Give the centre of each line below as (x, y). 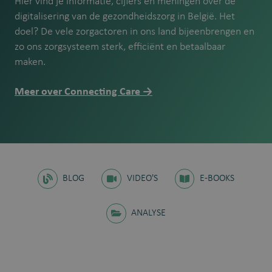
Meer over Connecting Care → (83, 92)
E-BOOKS (217, 179)
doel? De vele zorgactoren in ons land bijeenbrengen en (134, 32)
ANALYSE (148, 213)
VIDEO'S (142, 179)
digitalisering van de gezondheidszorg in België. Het (125, 17)
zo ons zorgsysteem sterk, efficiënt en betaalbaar (120, 47)
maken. (30, 62)
